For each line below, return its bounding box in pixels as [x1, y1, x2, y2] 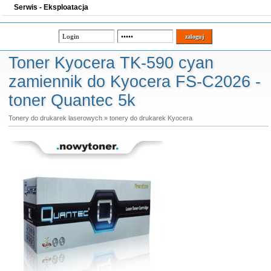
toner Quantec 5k [8, 91, 135, 109]
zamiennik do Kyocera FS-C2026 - [8, 73, 261, 91]
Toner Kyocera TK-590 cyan [8, 54, 214, 72]
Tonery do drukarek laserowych [8, 114, 102, 122]
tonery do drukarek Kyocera [109, 114, 192, 122]
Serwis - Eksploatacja [14, 3, 88, 11]
